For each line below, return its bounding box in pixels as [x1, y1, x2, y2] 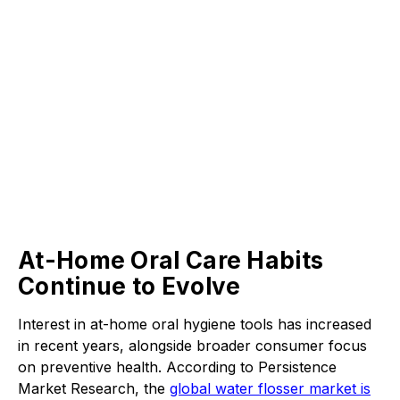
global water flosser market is [170, 379, 371, 397]
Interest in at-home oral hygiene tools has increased [18, 315, 371, 333]
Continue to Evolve [18, 272, 241, 300]
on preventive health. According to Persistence [18, 358, 337, 376]
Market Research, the [18, 379, 170, 397]
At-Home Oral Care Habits [18, 246, 324, 274]
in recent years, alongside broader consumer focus [18, 337, 367, 354]
